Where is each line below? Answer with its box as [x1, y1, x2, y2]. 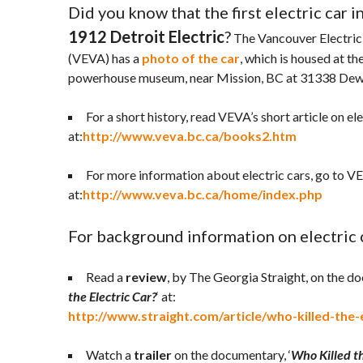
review [126, 269, 167, 284]
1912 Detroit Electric [68, 27, 224, 46]
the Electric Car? [68, 288, 156, 304]
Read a [86, 269, 126, 284]
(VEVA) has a [68, 50, 142, 66]
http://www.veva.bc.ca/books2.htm [83, 128, 297, 143]
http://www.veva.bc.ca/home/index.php [83, 186, 322, 202]
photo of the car [142, 50, 240, 66]
